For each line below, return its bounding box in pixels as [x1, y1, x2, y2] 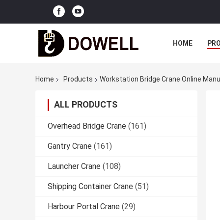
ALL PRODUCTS [54, 99, 117, 110]
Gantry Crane [48, 141, 92, 151]
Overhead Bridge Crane [48, 121, 126, 131]
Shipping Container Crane [48, 182, 133, 192]
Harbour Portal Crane [48, 202, 120, 212]
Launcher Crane [48, 162, 101, 171]
